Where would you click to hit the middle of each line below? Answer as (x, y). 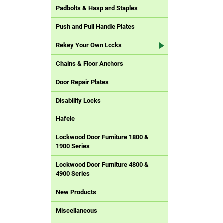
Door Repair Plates (82, 82)
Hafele (65, 119)
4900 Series (73, 174)
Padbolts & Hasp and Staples (97, 8)
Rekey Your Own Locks (89, 45)
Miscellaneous (76, 211)
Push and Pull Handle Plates (95, 27)
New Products (76, 192)
